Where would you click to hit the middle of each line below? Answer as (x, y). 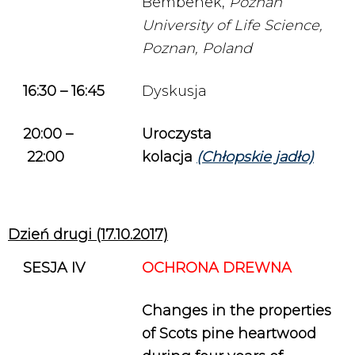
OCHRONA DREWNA (217, 268)
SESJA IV (54, 268)
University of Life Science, (232, 25)
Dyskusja (174, 91)
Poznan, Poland (197, 48)
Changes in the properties (237, 311)
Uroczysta (177, 134)
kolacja (169, 157)
